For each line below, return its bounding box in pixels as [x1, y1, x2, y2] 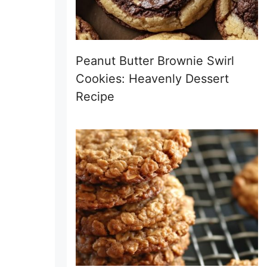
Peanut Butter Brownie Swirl [76, 53, 234, 68]
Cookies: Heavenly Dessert [76, 71, 229, 86]
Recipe [76, 89, 114, 104]
